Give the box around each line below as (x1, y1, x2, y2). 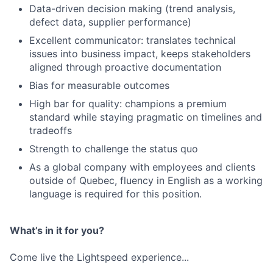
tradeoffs (29, 124, 72, 137)
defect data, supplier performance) (29, 16, 191, 29)
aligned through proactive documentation (29, 61, 221, 74)
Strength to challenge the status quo (29, 143, 198, 155)
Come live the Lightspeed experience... (10, 251, 189, 264)
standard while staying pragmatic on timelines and (29, 111, 262, 124)
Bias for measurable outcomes (29, 79, 169, 92)
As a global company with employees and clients (29, 161, 255, 174)
